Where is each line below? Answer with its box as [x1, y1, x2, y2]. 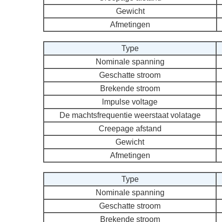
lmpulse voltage [102, 98, 158, 106]
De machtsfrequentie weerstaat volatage [59, 111, 201, 119]
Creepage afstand [98, 124, 162, 133]
